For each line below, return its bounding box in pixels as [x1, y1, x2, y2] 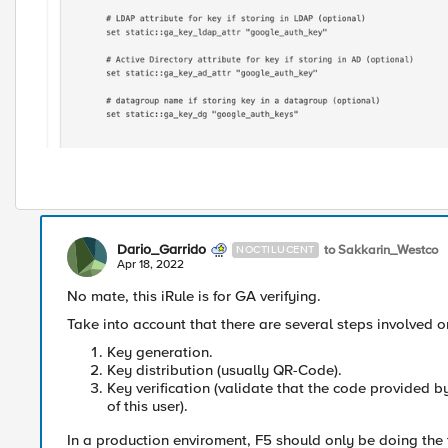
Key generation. [107, 343, 213, 362]
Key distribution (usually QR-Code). [107, 361, 342, 380]
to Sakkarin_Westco [323, 241, 438, 258]
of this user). [107, 397, 188, 416]
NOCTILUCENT [236, 243, 315, 257]
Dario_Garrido [117, 241, 206, 259]
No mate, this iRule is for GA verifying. [67, 287, 321, 306]
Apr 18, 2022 [117, 257, 184, 273]
